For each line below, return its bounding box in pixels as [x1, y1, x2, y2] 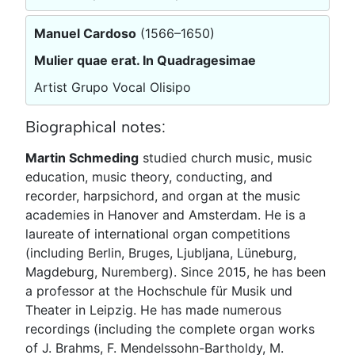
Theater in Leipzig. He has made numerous [25, 301, 281, 318]
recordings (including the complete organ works [25, 320, 315, 337]
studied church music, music [139, 149, 312, 166]
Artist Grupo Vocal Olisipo [34, 78, 191, 95]
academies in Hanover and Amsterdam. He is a [25, 206, 306, 223]
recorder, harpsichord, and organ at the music [25, 187, 300, 204]
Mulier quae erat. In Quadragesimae [34, 52, 256, 68]
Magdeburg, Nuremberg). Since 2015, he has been [25, 263, 326, 280]
